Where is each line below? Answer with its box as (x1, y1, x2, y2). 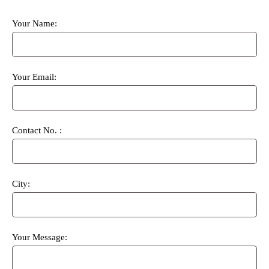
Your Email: (12, 72, 56, 82)
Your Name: (12, 19, 57, 28)
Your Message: (12, 232, 67, 242)
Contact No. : (12, 125, 62, 135)
